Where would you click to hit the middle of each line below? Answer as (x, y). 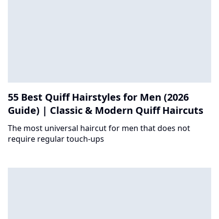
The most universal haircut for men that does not (99, 128)
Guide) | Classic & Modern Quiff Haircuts (106, 110)
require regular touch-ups (56, 139)
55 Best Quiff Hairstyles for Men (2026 (98, 97)
